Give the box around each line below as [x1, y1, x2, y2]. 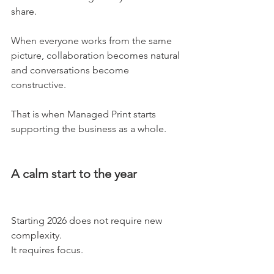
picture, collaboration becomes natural [11, 50, 182, 61]
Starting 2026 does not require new [11, 215, 165, 226]
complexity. [11, 229, 62, 241]
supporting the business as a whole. [11, 123, 166, 135]
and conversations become [11, 64, 131, 76]
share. [11, 6, 37, 17]
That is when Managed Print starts [11, 108, 158, 120]
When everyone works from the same [11, 35, 174, 46]
